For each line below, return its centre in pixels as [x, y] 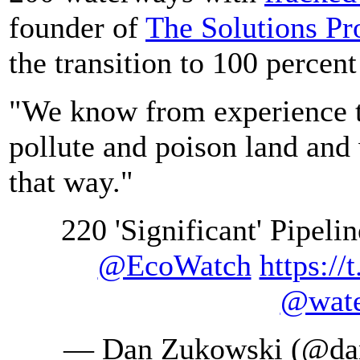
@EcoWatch [174, 265]
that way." [71, 181]
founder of [77, 27]
